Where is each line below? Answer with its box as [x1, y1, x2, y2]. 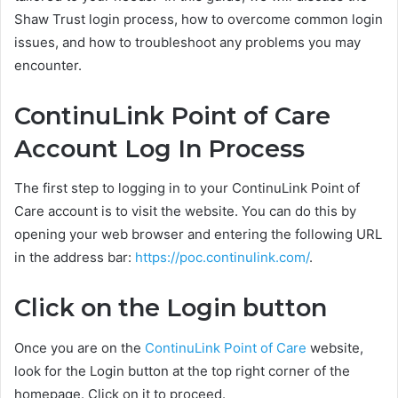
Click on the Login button [14, 293, 327, 323]
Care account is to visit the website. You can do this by [14, 203, 356, 220]
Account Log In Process [14, 133, 305, 163]
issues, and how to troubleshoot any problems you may [14, 33, 361, 51]
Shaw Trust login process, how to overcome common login [14, 10, 383, 28]
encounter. [14, 56, 82, 74]
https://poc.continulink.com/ [135, 249, 309, 267]
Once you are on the [14, 338, 145, 356]
